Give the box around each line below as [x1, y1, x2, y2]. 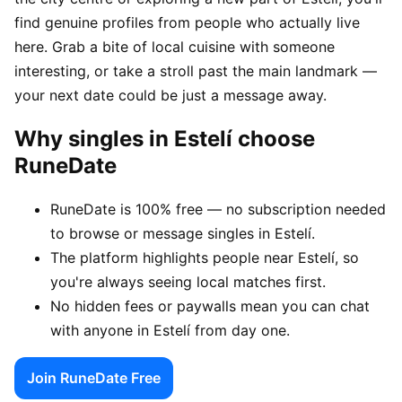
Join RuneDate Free [27, 368, 161, 387]
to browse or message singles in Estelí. [50, 223, 315, 242]
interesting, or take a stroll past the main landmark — [14, 61, 377, 80]
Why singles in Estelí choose [14, 125, 315, 152]
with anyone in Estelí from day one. [50, 320, 290, 339]
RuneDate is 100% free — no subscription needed [50, 199, 386, 218]
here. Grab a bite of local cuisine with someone [14, 37, 335, 56]
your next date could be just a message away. [14, 85, 327, 104]
